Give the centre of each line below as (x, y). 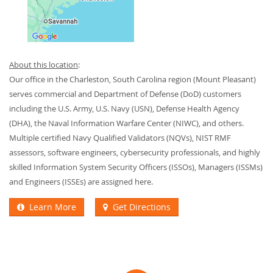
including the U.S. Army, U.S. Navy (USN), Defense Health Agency (124, 109)
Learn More (50, 207)
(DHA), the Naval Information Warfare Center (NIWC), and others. (126, 123)
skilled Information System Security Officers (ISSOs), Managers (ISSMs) (136, 167)
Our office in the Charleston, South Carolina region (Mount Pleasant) (133, 80)
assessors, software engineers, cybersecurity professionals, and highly (135, 153)
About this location (44, 65)
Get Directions (139, 207)
